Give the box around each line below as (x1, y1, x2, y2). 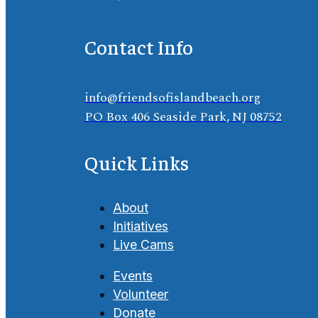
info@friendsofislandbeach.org (84, 88, 261, 108)
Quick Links (84, 150, 190, 175)
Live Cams (113, 237, 175, 253)
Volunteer (113, 286, 169, 302)
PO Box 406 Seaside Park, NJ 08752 (84, 107, 283, 127)
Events (113, 268, 153, 283)
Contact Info (84, 34, 194, 60)
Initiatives (113, 219, 169, 234)
